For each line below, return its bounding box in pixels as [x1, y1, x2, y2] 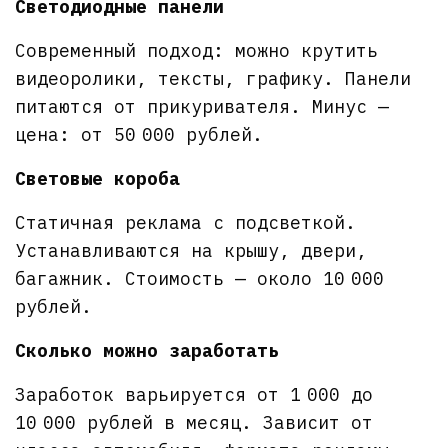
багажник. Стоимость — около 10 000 [15, 266, 385, 290]
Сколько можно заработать [15, 338, 280, 362]
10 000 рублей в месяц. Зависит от [15, 410, 374, 434]
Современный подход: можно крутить [15, 38, 379, 62]
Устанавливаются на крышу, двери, [15, 238, 368, 262]
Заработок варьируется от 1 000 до [15, 382, 374, 406]
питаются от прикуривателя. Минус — [15, 94, 390, 118]
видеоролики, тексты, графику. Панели [15, 66, 412, 90]
